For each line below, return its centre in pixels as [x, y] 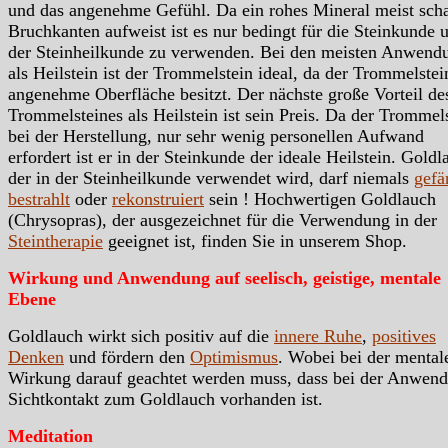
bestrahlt [39, 198]
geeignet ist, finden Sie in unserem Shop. [255, 240]
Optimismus [234, 356]
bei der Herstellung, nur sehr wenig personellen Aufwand [216, 135]
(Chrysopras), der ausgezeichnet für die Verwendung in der [222, 219]
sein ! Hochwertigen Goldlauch [320, 198]
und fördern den [127, 356]
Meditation [50, 435]
